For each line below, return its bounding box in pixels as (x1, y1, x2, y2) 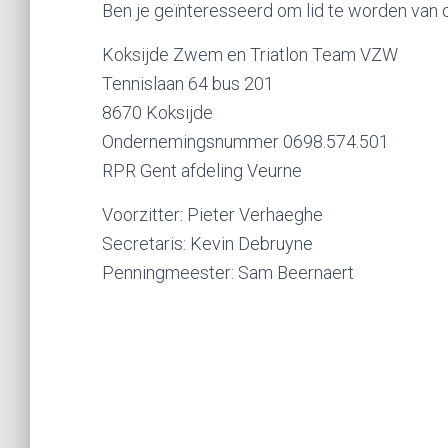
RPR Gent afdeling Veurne (102, 160, 302, 181)
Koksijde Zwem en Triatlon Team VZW (102, 44, 398, 65)
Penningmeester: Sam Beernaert (102, 262, 354, 283)
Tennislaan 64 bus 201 (102, 73, 274, 94)
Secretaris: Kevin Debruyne (102, 233, 313, 254)
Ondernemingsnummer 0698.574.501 (102, 131, 389, 152)
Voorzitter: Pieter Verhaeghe (102, 204, 323, 225)
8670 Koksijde (102, 102, 213, 123)
